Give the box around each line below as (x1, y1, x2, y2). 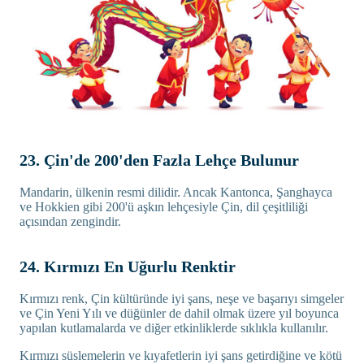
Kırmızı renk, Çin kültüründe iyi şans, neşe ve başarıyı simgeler (19, 292, 344, 306)
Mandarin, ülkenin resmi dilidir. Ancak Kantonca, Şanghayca (19, 185, 332, 200)
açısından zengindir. (19, 214, 121, 229)
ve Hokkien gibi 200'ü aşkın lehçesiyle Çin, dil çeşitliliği (19, 200, 308, 214)
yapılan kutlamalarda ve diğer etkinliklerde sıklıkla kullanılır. (19, 321, 328, 336)
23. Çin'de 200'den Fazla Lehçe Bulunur (19, 151, 299, 170)
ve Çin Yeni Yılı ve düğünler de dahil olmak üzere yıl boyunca (19, 306, 339, 321)
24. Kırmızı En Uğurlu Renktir (19, 258, 236, 276)
